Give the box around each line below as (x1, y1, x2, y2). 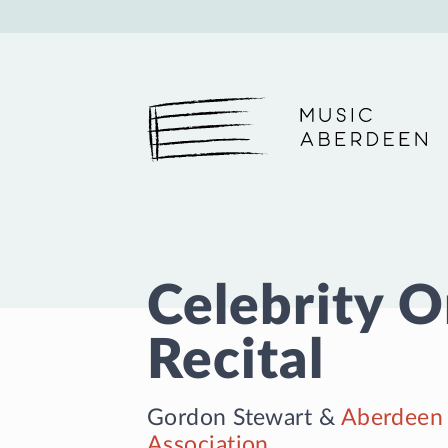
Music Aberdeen (147, 121, 278, 140)
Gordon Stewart (147, 406, 313, 429)
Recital (147, 333, 324, 389)
